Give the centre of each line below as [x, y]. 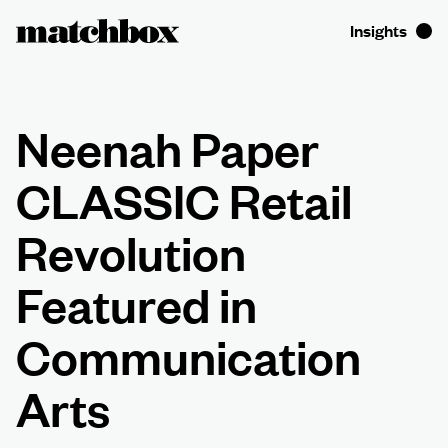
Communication [188, 355]
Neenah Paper [167, 147]
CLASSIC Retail [184, 199]
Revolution [131, 251]
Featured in [136, 303]
